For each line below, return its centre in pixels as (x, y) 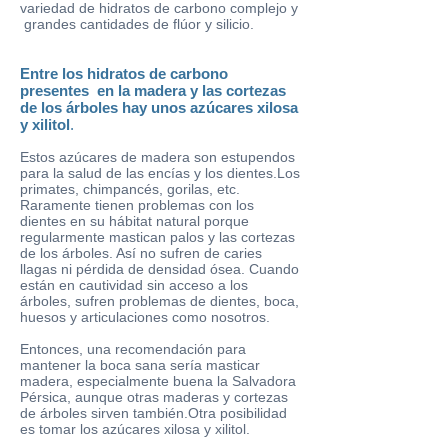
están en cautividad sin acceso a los (134, 285)
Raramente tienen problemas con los (137, 205)
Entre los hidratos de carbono (124, 73)
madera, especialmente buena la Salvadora (158, 381)
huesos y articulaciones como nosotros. (145, 317)
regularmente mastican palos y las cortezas (157, 237)
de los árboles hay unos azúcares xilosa (159, 107)
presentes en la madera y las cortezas (153, 90)
